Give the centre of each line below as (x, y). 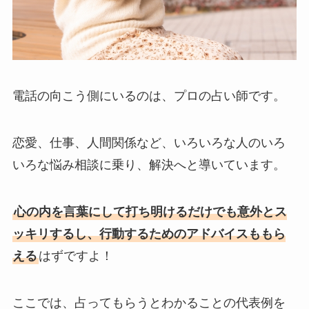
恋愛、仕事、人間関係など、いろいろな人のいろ (149, 142)
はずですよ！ (76, 256)
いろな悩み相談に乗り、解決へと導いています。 (149, 165)
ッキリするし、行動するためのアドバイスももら (149, 233)
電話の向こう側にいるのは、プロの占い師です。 (149, 96)
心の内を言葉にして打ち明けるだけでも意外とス (150, 211)
